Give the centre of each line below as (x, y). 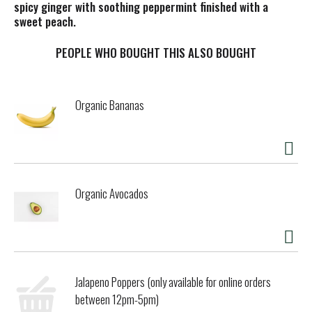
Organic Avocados (112, 194)
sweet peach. (45, 21)
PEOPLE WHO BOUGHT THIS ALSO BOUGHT (156, 53)
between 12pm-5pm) (117, 299)
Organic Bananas (110, 105)
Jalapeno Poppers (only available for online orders (173, 282)
